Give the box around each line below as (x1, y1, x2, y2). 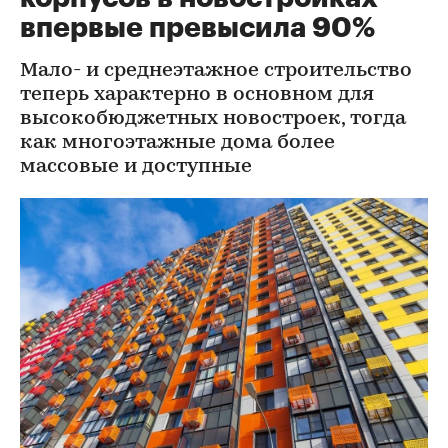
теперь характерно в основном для (20, 85, 374, 105)
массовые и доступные (20, 157, 252, 177)
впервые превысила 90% (20, 14, 375, 42)
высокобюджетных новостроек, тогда (20, 109, 406, 129)
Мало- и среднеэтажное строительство (20, 61, 412, 81)
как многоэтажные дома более (20, 133, 335, 153)
